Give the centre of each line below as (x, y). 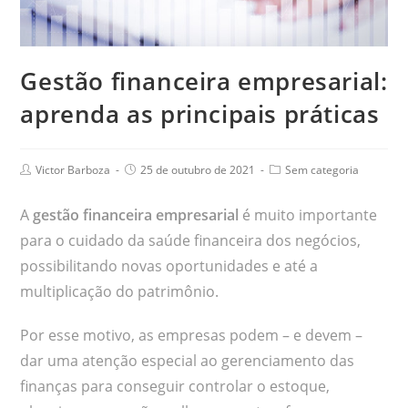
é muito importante (308, 215)
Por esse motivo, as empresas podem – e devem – (192, 336)
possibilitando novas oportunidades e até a (169, 266)
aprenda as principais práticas (200, 114)
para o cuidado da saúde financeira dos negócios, (191, 241)
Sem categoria (322, 170)
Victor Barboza (73, 170)
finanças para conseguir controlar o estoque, (175, 387)
